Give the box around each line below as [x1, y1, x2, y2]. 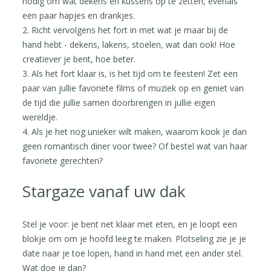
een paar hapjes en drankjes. [22, 9, 135, 21]
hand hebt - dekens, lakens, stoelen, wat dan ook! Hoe [22, 38, 236, 50]
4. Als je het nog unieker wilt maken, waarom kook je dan [22, 125, 247, 137]
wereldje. [22, 111, 58, 123]
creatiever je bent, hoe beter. [22, 53, 136, 65]
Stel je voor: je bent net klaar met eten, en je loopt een [22, 218, 238, 230]
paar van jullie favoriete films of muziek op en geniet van [22, 82, 244, 94]
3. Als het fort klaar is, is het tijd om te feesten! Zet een [22, 67, 238, 79]
